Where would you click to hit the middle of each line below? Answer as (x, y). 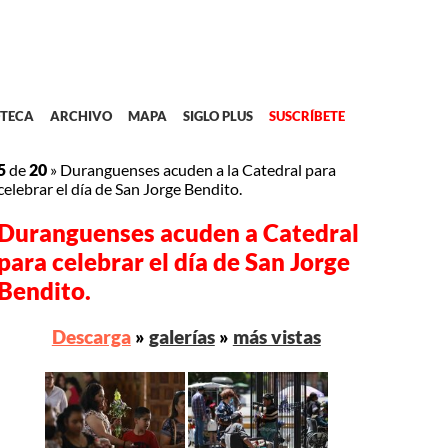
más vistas (276, 337)
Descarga (91, 337)
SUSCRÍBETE (306, 116)
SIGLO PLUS (217, 116)
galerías (181, 337)
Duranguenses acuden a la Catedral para (198, 170)
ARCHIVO (80, 116)
